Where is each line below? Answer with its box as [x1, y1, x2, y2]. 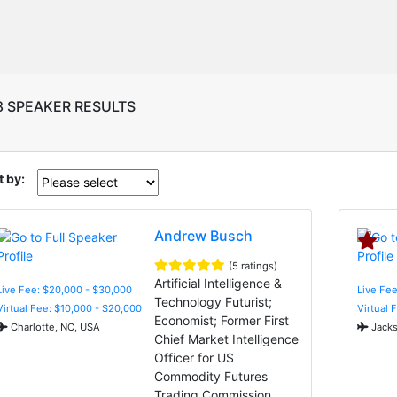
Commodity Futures [154, 368, 269, 384]
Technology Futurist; [154, 293, 273, 309]
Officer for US [154, 349, 235, 365]
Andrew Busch [154, 226, 253, 245]
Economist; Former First [154, 312, 290, 328]
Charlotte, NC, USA [8, 320, 100, 333]
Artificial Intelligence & [154, 275, 283, 291]
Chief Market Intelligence [154, 331, 300, 346]
